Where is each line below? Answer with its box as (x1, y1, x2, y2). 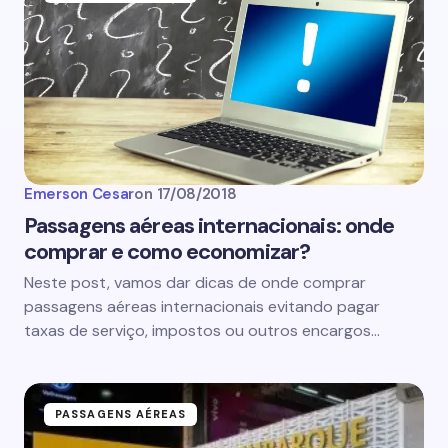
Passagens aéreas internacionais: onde (24, 211, 395, 240)
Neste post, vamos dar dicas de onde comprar (24, 272, 366, 293)
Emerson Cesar (24, 184, 135, 204)
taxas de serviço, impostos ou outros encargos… (24, 320, 380, 341)
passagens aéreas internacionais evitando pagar (24, 296, 380, 317)
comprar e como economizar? (24, 237, 311, 266)
